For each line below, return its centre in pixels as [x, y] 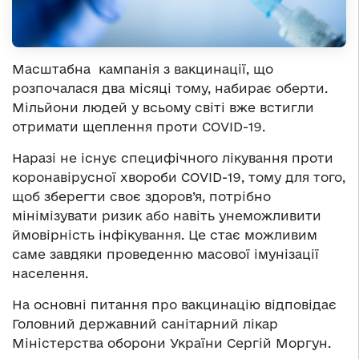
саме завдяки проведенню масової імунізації [165, 254]
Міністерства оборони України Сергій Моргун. [171, 343]
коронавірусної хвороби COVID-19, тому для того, [179, 177]
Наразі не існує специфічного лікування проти [173, 158]
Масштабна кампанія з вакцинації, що [143, 69]
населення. [50, 274]
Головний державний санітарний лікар [145, 324]
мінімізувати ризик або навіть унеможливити [167, 216]
